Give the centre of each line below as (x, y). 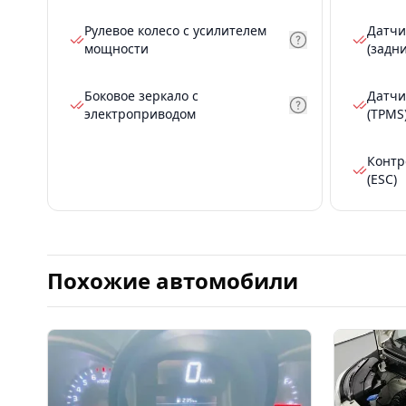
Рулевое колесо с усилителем (175, 30)
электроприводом (140, 114)
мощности (116, 48)
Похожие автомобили (173, 280)
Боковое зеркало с (141, 96)
